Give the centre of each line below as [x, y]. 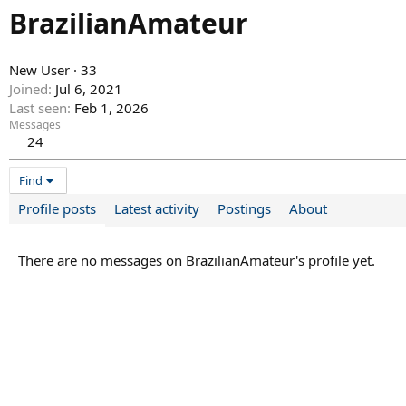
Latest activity [157, 209]
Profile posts [57, 209]
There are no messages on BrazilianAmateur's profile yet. [197, 261]
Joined [29, 89]
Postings [244, 209]
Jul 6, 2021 [89, 89]
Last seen [38, 108]
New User [39, 70]
